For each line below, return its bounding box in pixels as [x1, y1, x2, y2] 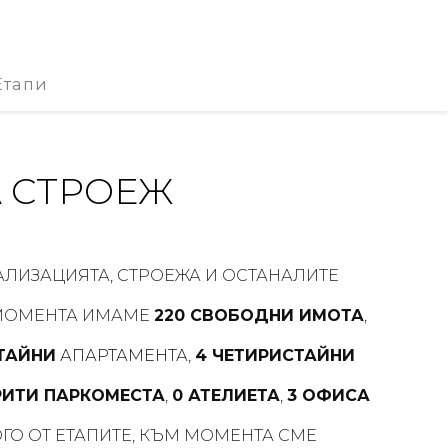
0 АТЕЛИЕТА [172, 386, 280, 405]
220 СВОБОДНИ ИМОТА [154, 306, 364, 325]
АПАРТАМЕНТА [55, 346, 188, 365]
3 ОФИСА [287, 386, 370, 405]
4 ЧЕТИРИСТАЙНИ [194, 346, 355, 365]
